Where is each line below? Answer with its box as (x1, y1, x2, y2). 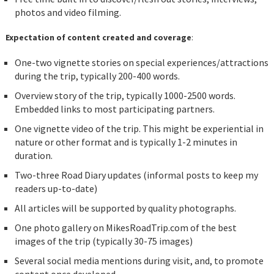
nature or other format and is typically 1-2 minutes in (14, 136, 237, 149)
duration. (14, 149, 53, 162)
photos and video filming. (14, 6, 121, 19)
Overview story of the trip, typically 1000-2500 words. (14, 89, 235, 102)
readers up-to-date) (14, 182, 97, 195)
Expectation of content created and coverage (5, 32, 191, 43)
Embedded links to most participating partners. (14, 103, 215, 116)
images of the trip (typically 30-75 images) (14, 235, 193, 248)
